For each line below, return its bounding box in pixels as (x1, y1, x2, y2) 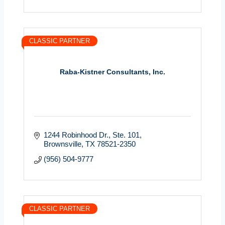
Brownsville (43, 139, 81, 148)
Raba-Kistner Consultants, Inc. (60, 68, 165, 76)
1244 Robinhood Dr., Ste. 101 (43, 130, 140, 139)
